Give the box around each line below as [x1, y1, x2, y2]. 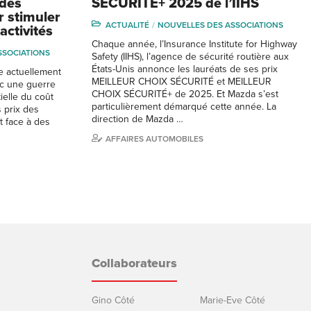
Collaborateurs [92, 255, 177, 271]
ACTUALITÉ [106, 19, 149, 30]
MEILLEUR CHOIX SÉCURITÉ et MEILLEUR [92, 75, 271, 87]
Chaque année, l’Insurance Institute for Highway [92, 37, 297, 50]
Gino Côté [92, 294, 135, 306]
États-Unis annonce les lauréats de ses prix [92, 62, 278, 75]
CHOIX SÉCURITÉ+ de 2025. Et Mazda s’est [92, 87, 278, 100]
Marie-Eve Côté [200, 294, 265, 306]
